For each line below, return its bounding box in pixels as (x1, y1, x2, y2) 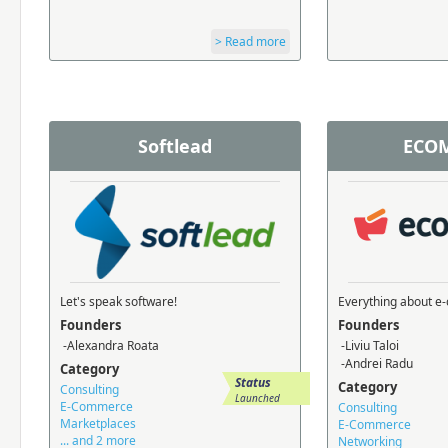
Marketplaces (60, 415, 136, 432)
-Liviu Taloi (338, 337, 399, 354)
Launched (235, 391, 280, 405)
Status (235, 374, 271, 391)
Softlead (138, 134, 212, 158)
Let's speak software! (60, 293, 177, 310)
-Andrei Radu (338, 355, 413, 372)
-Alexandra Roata (60, 337, 159, 354)
